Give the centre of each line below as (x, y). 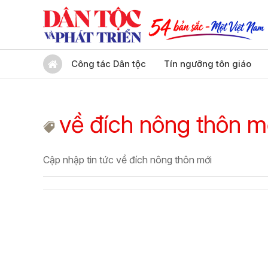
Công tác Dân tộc (109, 64)
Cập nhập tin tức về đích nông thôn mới (127, 160)
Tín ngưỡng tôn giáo (208, 64)
